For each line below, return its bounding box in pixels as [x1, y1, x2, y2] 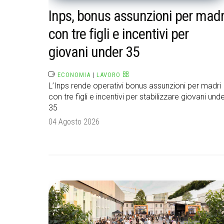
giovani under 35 [48, 43, 139, 61]
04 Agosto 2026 [48, 117, 99, 127]
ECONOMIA [57, 71, 90, 79]
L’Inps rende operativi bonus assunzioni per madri [48, 81, 221, 91]
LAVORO [96, 71, 120, 79]
